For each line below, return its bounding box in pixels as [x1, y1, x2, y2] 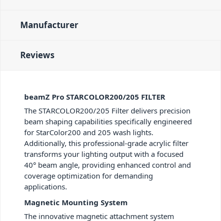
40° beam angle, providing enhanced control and [24, 160, 191, 170]
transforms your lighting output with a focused [24, 149, 184, 159]
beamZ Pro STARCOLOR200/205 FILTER [24, 92, 165, 102]
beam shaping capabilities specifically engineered [24, 116, 192, 127]
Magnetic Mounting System [24, 197, 128, 208]
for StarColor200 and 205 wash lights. [24, 127, 153, 138]
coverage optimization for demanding [24, 171, 153, 181]
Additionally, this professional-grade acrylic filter [24, 138, 188, 148]
